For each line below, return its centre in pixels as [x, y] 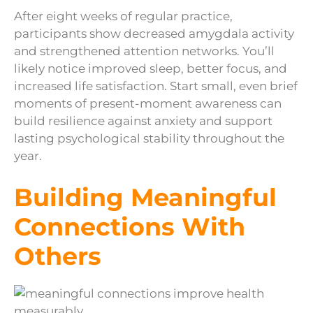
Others [58, 256]
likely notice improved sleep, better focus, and [151, 69]
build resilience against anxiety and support [143, 121]
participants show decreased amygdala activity [154, 34]
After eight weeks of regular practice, [123, 16]
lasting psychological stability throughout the [149, 139]
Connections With [130, 226]
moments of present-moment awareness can [148, 104]
